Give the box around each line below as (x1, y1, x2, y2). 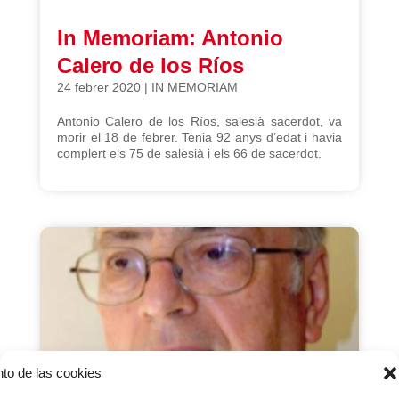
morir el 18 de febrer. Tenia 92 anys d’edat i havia (56, 130, 343, 145)
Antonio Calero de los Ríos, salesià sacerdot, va (56, 114, 343, 129)
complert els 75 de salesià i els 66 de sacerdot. (56, 146, 322, 161)
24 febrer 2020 (56, 80, 141, 95)
